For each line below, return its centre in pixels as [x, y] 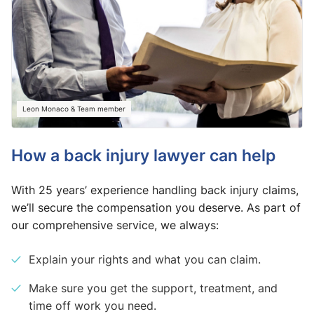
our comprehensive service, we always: [115, 225]
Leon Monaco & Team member [74, 109]
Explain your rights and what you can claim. [145, 260]
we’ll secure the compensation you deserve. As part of [156, 208]
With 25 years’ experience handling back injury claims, [155, 190]
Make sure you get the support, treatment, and [153, 288]
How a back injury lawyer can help [143, 155]
